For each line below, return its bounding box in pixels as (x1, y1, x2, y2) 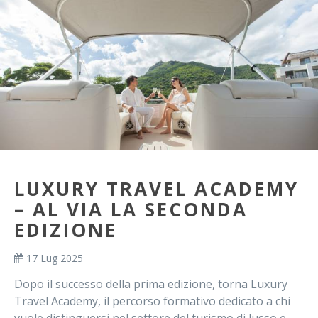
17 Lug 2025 (23, 251, 83, 265)
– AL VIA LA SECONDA (14, 197, 248, 222)
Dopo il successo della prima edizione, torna (14, 276, 251, 292)
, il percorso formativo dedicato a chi (98, 293, 290, 309)
